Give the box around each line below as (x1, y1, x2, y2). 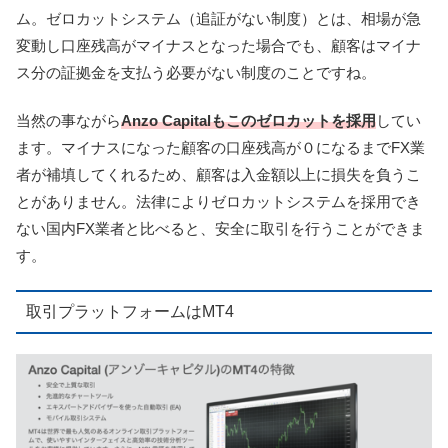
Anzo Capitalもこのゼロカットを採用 (121, 112, 376, 130)
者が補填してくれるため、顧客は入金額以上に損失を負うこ (16, 166, 421, 184)
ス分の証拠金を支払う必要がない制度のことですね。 (16, 64, 376, 82)
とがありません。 (16, 193, 136, 211)
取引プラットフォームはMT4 (25, 302, 234, 320)
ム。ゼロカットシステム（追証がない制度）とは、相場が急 (16, 10, 421, 28)
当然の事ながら (16, 112, 121, 130)
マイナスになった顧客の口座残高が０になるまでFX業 (61, 139, 425, 157)
